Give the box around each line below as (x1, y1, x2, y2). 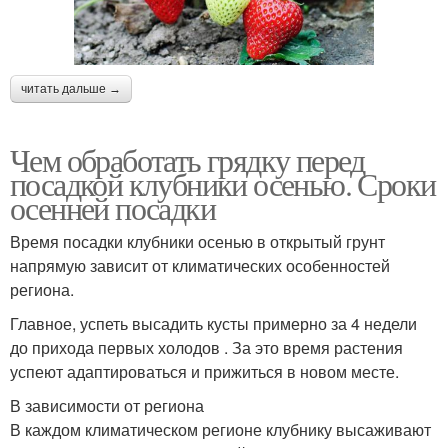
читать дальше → (21, 82, 121, 97)
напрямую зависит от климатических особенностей (10, 254, 390, 278)
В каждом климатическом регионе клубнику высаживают (10, 418, 431, 442)
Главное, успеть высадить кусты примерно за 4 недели (10, 312, 417, 336)
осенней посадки (10, 186, 215, 230)
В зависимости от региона (10, 394, 204, 418)
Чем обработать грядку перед (10, 138, 365, 182)
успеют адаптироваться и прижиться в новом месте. (10, 360, 399, 384)
